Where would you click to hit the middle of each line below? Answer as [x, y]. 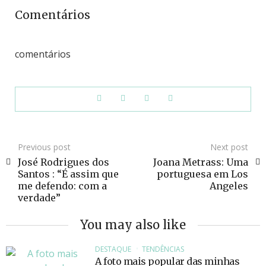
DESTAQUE [113, 249]
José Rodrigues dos [64, 162]
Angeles [229, 186]
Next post [229, 147]
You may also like [133, 225]
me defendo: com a [62, 186]
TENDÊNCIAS [163, 249]
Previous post [44, 147]
